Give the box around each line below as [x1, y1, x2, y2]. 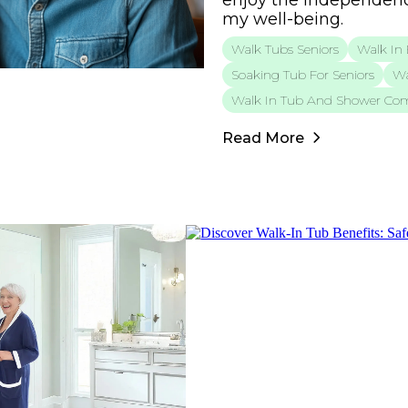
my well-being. [222, 9, 343, 29]
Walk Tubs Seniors [231, 41, 339, 57]
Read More [222, 128, 304, 147]
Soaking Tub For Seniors [231, 66, 374, 83]
